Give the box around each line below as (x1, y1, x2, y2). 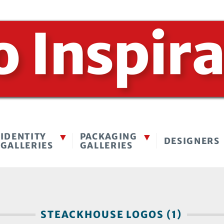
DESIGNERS (163, 135, 220, 146)
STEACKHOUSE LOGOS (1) (35, 208, 187, 220)
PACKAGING (79, 131, 137, 142)
